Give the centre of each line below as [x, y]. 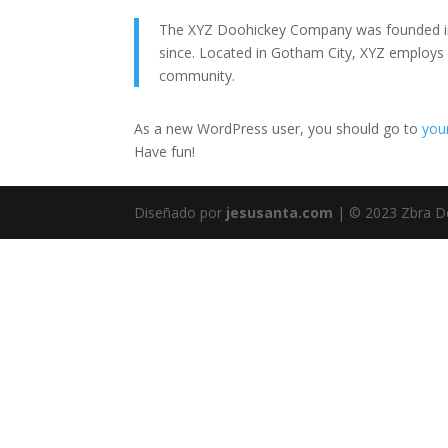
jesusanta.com [280, 212]
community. [197, 75]
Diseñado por [180, 212]
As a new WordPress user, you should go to [278, 128]
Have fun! [165, 151]
